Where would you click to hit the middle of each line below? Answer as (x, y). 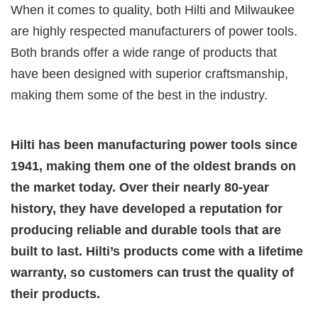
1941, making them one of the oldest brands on (153, 166)
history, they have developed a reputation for (147, 208)
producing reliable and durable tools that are (146, 230)
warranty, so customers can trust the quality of (152, 272)
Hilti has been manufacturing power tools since (154, 144)
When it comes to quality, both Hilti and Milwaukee (153, 10)
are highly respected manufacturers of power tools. (154, 31)
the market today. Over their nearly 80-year (140, 187)
